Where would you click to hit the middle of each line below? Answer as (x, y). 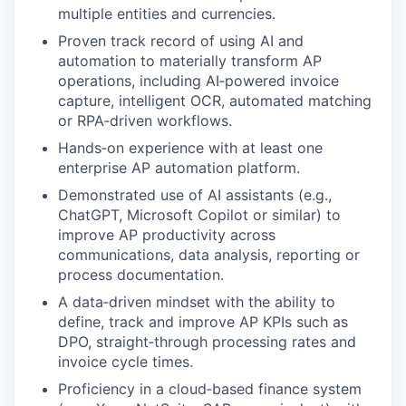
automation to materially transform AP (190, 61)
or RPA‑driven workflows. (145, 121)
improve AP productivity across (167, 235)
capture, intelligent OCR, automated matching (215, 101)
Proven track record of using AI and (181, 41)
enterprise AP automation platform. (179, 168)
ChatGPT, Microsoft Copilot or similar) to (199, 215)
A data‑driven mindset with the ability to (197, 302)
